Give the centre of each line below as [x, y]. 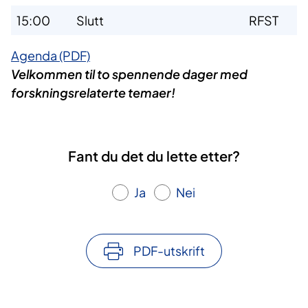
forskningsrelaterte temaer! [93, 93]
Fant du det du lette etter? [154, 156]
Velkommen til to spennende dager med [129, 74]
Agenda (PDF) [51, 56]
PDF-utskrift [169, 251]
